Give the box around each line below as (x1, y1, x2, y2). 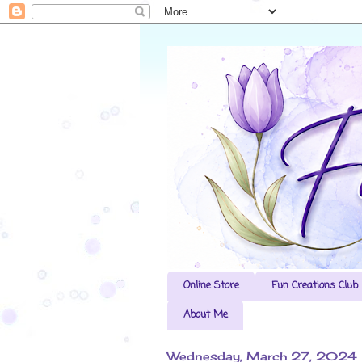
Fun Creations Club (271, 278, 358, 294)
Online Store (183, 278, 239, 294)
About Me (183, 307, 228, 323)
